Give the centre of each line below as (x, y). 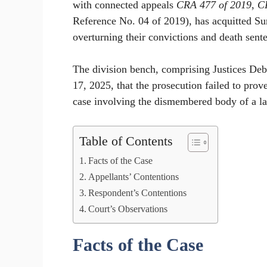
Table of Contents (126, 142)
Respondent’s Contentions (138, 193)
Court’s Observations (128, 209)
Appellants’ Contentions (134, 177)
